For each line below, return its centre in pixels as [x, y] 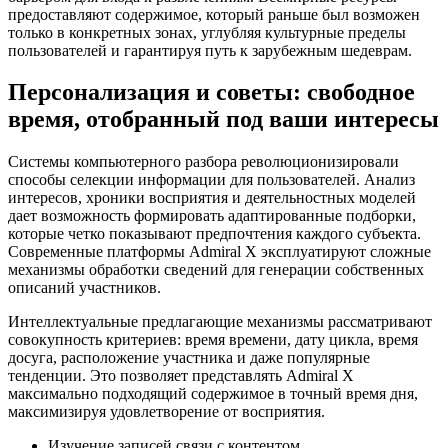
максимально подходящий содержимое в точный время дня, [213, 394]
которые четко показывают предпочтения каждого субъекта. [214, 234]
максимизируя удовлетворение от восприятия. [166, 412]
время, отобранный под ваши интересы [223, 119]
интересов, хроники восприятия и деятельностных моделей [212, 198]
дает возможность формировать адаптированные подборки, [212, 216]
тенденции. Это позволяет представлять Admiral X [181, 376]
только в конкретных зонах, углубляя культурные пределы [207, 32]
